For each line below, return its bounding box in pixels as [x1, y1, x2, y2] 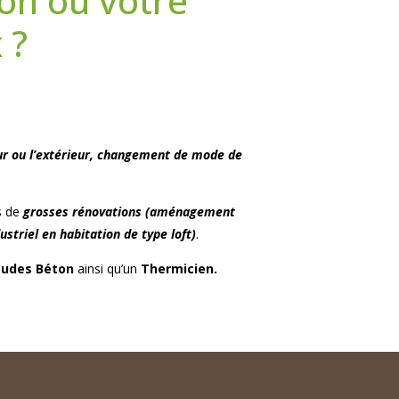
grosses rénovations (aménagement [23, 202, 235, 220]
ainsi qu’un [73, 259, 141, 277]
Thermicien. [140, 259, 217, 277]
